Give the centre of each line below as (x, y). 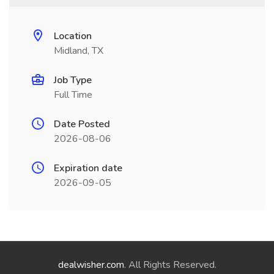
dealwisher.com (91, 265)
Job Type (73, 80)
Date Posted (82, 124)
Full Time (73, 95)
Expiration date (88, 168)
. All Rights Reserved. (170, 265)
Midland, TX (79, 51)
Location (73, 36)
